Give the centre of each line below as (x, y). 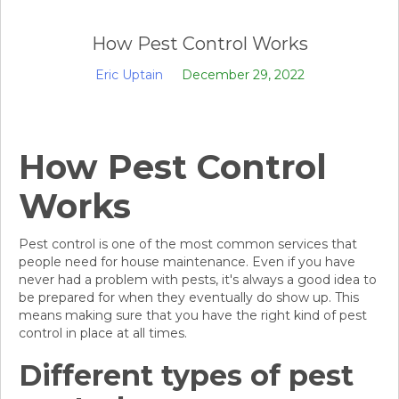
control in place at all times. (103, 334)
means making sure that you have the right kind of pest (193, 316)
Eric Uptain (129, 75)
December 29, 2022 (243, 75)
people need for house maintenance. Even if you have (187, 262)
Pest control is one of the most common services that (188, 244)
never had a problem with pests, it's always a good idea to (198, 280)
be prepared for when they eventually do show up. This (189, 298)
